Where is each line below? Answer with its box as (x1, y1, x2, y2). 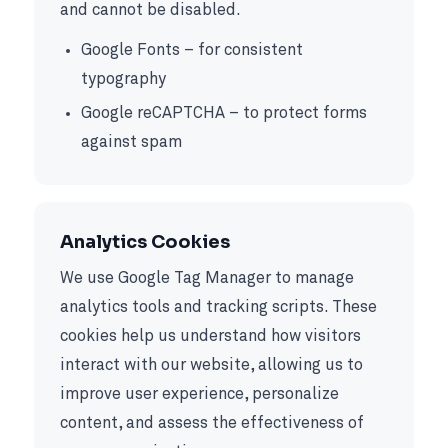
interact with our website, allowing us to (59, 357, 363, 375)
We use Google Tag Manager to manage (59, 270, 354, 288)
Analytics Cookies (59, 230, 230, 253)
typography (80, 70, 166, 88)
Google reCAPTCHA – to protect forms (80, 104, 367, 122)
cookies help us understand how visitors (59, 328, 361, 346)
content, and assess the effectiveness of (59, 415, 364, 433)
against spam (80, 133, 182, 151)
